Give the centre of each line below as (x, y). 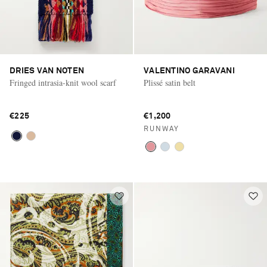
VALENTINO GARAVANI (190, 71)
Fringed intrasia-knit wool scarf (63, 82)
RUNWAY (162, 129)
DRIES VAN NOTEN (47, 71)
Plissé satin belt (170, 82)
